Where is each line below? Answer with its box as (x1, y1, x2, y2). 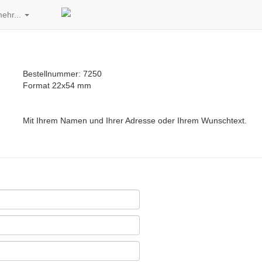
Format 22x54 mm (23, 81, 91, 90)
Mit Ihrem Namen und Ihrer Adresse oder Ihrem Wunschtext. (23, 116, 247, 125)
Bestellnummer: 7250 (23, 69, 102, 78)
